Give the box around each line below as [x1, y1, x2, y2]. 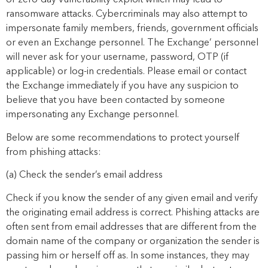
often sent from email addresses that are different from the [6, 222, 257, 232]
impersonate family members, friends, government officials [6, 24, 258, 34]
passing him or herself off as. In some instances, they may [6, 251, 249, 261]
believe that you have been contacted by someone [6, 96, 225, 106]
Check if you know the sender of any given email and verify [6, 193, 258, 203]
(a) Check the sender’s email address [6, 170, 163, 181]
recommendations [78, 133, 159, 143]
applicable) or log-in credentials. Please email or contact [6, 67, 246, 77]
